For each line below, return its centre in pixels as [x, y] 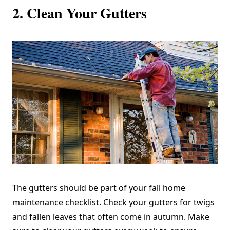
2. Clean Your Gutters [80, 13]
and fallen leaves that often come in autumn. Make [111, 217]
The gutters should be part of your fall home [99, 188]
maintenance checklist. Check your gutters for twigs [113, 203]
